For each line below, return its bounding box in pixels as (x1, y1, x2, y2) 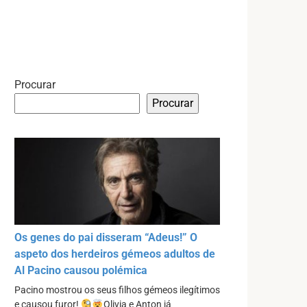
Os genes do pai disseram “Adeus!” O (14, 231, 197, 245)
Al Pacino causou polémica (14, 264, 147, 278)
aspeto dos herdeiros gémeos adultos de (14, 247, 215, 261)
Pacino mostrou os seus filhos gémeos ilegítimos (14, 284, 220, 297)
